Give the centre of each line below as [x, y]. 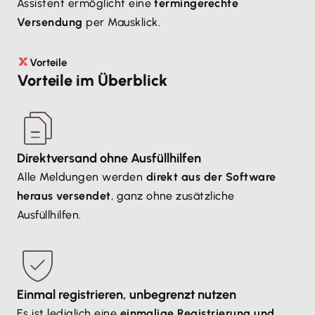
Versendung [50, 22]
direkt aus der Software [211, 177]
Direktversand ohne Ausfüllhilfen [109, 158]
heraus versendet [64, 196]
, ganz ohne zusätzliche [173, 196]
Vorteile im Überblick [92, 81]
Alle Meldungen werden [82, 177]
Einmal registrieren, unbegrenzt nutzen [127, 295]
